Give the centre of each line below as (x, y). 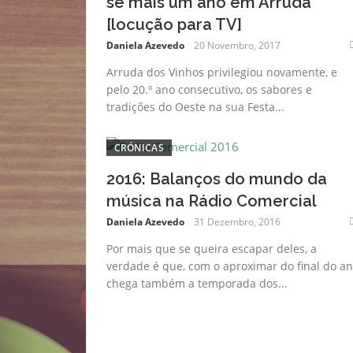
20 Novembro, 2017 (237, 45)
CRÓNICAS (139, 147)
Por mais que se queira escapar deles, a (211, 248)
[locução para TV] (174, 24)
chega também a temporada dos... (197, 283)
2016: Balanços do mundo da (216, 178)
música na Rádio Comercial (211, 201)
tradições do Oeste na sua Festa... (195, 106)
